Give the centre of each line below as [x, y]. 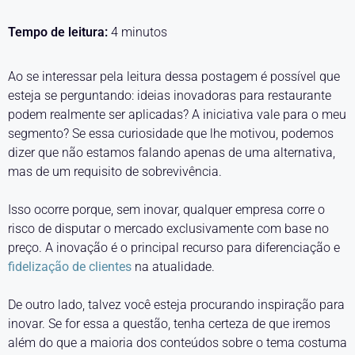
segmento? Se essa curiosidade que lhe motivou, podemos [171, 134]
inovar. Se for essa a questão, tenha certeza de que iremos [169, 324]
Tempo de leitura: [59, 32]
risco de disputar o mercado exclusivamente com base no [168, 229]
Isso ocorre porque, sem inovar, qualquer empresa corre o [166, 210]
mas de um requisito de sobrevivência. [115, 172]
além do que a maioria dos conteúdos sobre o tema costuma [177, 343]
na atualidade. [173, 267]
